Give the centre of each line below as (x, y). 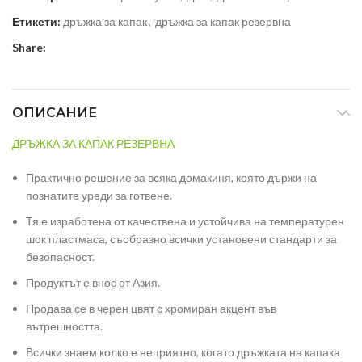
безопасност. (60, 257)
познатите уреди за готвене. (99, 196)
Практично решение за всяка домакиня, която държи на (171, 178)
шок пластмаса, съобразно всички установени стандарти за (181, 239)
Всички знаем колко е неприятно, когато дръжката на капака (183, 352)
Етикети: (36, 22)
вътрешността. (64, 326)
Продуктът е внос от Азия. (93, 283)
